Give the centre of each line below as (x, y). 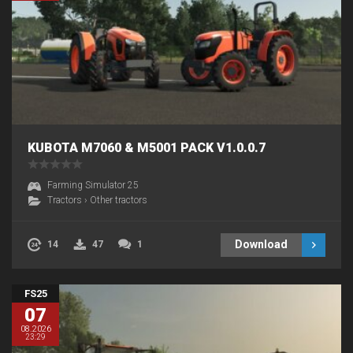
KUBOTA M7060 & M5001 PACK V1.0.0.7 (147, 148)
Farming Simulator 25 (93, 186)
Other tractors (119, 201)
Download (261, 245)
